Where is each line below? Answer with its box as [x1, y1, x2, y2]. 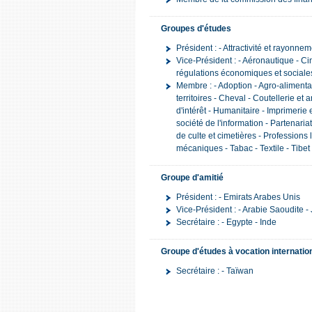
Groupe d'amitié [161, 173, 224, 182]
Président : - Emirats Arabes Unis [176, 192, 300, 202]
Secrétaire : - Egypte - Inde [176, 217, 276, 227]
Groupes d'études [161, 24, 231, 33]
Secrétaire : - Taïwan [176, 266, 253, 276]
